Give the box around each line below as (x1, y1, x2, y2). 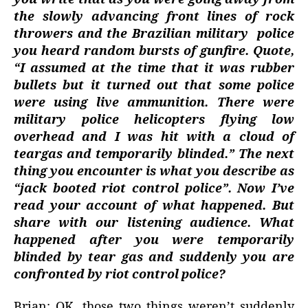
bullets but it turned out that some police (14, 77, 294, 93)
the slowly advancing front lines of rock (14, 8, 294, 25)
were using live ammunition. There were (14, 94, 294, 111)
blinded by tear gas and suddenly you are (14, 249, 294, 265)
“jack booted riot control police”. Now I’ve (14, 180, 294, 197)
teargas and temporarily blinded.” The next (14, 146, 294, 162)
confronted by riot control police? (14, 266, 225, 283)
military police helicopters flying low (14, 111, 294, 128)
